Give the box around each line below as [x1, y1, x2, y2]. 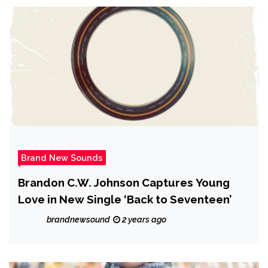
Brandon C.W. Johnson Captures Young [18, 176, 230, 190]
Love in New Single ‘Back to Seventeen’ [18, 193, 232, 206]
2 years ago [120, 215, 166, 225]
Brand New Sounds [21, 153, 103, 163]
